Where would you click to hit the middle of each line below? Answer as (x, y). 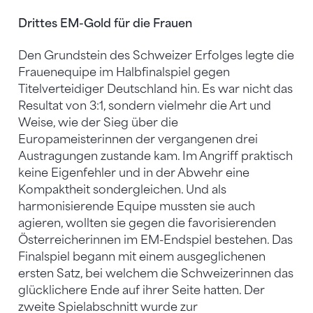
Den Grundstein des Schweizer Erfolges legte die (156, 55)
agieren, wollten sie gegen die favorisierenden (147, 223)
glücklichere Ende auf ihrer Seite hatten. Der (141, 290)
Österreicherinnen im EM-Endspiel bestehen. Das (155, 240)
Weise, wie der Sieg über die (98, 122)
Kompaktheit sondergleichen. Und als (122, 189)
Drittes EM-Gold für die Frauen (105, 23)
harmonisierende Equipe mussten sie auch (137, 206)
